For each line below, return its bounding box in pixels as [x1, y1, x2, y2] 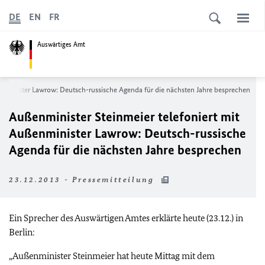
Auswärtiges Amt [37, 39, 85, 49]
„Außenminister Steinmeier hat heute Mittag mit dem [9, 250, 215, 261]
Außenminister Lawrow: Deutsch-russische [9, 125, 246, 141]
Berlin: [9, 227, 35, 238]
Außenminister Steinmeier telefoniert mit [9, 109, 240, 125]
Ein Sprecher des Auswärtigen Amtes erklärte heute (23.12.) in [9, 212, 243, 224]
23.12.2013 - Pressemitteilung [9, 175, 157, 184]
